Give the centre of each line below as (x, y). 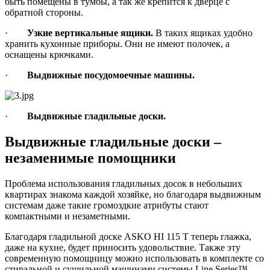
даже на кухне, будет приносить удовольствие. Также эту (123, 247)
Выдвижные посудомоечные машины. (112, 75)
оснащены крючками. (49, 55)
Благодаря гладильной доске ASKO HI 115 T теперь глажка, (128, 236)
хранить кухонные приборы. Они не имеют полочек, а (117, 44)
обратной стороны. (44, 12)
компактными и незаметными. (67, 216)
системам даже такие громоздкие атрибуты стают (107, 205)
